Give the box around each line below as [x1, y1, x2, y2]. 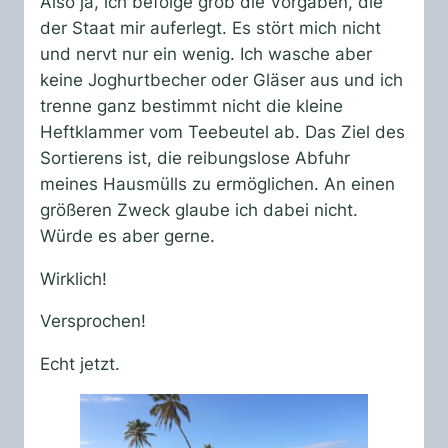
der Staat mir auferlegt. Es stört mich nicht [40, 17, 381, 38]
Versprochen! [40, 311, 146, 332]
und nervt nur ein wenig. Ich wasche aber [40, 43, 372, 64]
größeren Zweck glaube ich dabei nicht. [40, 199, 358, 220]
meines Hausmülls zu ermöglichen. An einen [40, 173, 395, 194]
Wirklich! [40, 268, 107, 289]
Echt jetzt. [40, 354, 120, 375]
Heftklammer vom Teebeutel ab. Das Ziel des [40, 121, 405, 142]
